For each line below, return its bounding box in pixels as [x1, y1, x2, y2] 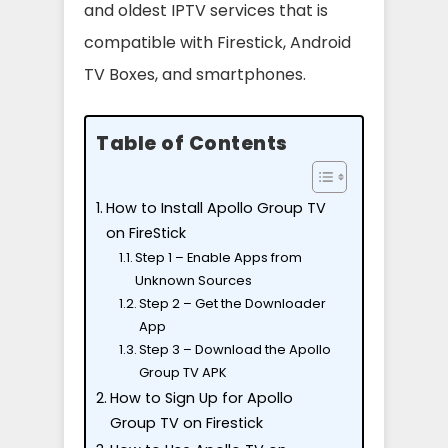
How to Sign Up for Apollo [109, 388, 293, 408]
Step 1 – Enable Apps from [135, 248, 303, 267]
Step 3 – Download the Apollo [139, 340, 332, 359]
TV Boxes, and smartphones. [84, 63, 310, 86]
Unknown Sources [135, 271, 253, 290]
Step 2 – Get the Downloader [139, 294, 327, 313]
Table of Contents [96, 130, 288, 158]
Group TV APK [139, 363, 228, 382]
